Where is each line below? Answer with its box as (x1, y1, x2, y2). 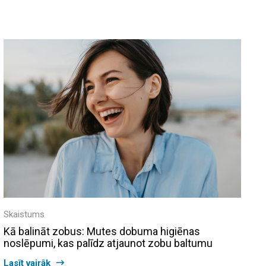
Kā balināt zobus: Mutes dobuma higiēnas (4, 224, 200, 237)
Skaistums (4, 208, 45, 220)
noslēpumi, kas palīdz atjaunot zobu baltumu (4, 236, 213, 249)
